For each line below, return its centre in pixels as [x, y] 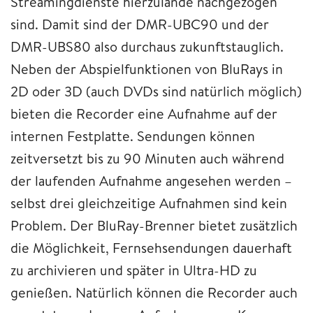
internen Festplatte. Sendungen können [133, 136]
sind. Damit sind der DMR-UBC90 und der [140, 24]
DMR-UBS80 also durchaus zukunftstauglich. [147, 46]
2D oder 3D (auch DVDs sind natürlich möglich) [156, 91]
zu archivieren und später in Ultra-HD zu [134, 270]
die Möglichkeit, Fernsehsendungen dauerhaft [151, 247]
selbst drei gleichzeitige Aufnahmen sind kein [149, 203]
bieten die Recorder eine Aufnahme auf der [144, 113]
